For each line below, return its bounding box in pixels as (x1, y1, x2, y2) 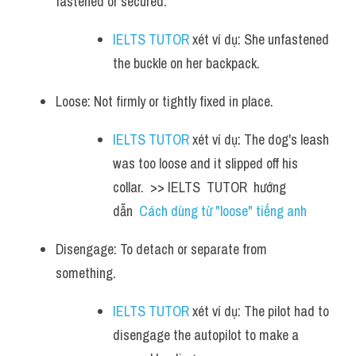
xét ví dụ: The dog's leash (189, 130, 329, 149)
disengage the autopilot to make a (113, 325, 299, 345)
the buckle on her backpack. (113, 53, 260, 73)
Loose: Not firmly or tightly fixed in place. (56, 91, 277, 111)
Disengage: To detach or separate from (56, 239, 267, 259)
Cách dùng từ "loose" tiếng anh (139, 201, 307, 221)
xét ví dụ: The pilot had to (189, 301, 329, 321)
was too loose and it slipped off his (113, 153, 298, 173)
